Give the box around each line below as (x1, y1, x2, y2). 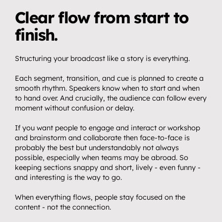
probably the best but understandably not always (15, 143, 179, 152)
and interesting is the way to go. (15, 173, 122, 182)
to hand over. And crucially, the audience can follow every (15, 94, 207, 103)
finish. (15, 25, 57, 45)
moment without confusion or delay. (15, 104, 134, 112)
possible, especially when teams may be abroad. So (15, 153, 188, 162)
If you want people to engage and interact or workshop (15, 123, 200, 132)
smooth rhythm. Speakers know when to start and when (15, 84, 200, 93)
